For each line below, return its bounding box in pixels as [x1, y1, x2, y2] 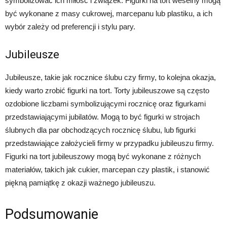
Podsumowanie [5, 206, 98, 223]
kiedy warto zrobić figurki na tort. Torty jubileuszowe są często [5, 86, 209, 95]
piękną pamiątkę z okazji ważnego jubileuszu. [5, 178, 156, 187]
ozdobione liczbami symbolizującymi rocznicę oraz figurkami [5, 99, 206, 108]
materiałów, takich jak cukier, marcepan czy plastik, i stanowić [5, 165, 210, 174]
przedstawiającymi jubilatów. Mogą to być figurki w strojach [5, 112, 200, 122]
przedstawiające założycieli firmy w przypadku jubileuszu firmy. [5, 139, 214, 148]
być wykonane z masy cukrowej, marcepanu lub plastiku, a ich [5, 9, 212, 18]
